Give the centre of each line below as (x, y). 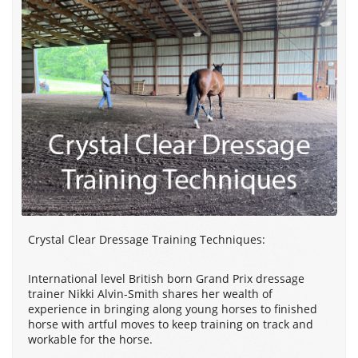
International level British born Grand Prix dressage (166, 278)
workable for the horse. (90, 339)
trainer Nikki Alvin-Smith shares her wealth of (150, 293)
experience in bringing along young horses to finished (173, 308)
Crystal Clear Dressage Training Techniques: (147, 239)
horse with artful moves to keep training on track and (171, 324)
